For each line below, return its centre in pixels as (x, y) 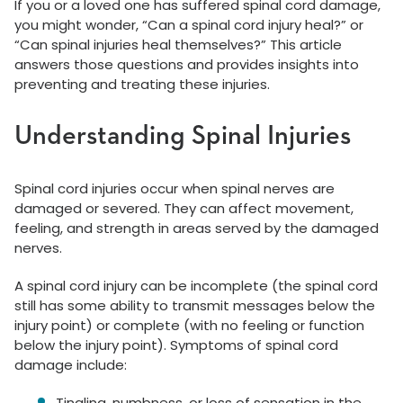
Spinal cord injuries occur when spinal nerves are (175, 189)
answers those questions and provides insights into (187, 65)
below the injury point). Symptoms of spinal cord (176, 345)
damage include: (71, 365)
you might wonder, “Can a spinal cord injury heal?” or (189, 25)
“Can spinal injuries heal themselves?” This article (178, 45)
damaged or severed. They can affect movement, (184, 209)
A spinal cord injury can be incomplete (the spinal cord (196, 286)
